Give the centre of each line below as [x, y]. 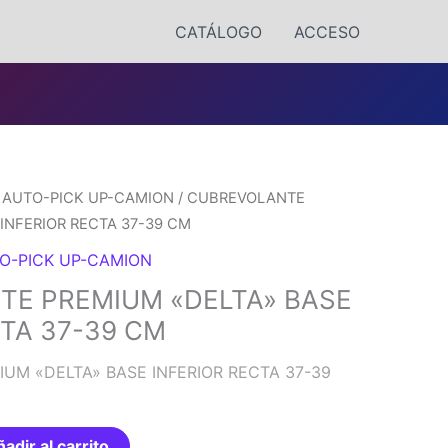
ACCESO [327, 31]
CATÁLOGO [218, 31]
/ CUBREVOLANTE [240, 198]
